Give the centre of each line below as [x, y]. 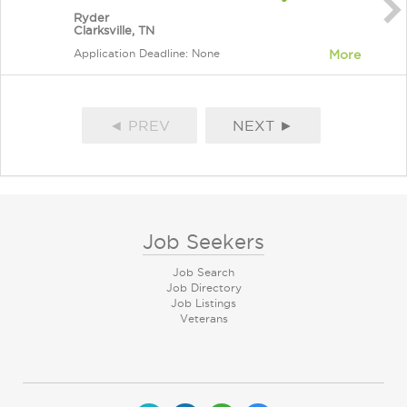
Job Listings [203, 303]
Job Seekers [203, 242]
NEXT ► [263, 125]
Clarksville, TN [114, 30]
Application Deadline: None [147, 53]
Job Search [203, 272]
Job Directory [203, 288]
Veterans [203, 318]
